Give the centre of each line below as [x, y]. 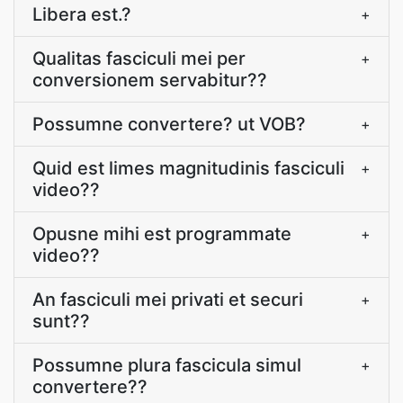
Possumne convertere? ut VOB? [169, 124]
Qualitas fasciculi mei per [139, 58]
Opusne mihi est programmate [162, 234]
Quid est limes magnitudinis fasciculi [188, 168]
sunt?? [61, 321]
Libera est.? [82, 14]
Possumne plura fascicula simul [167, 365]
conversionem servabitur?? [150, 80]
